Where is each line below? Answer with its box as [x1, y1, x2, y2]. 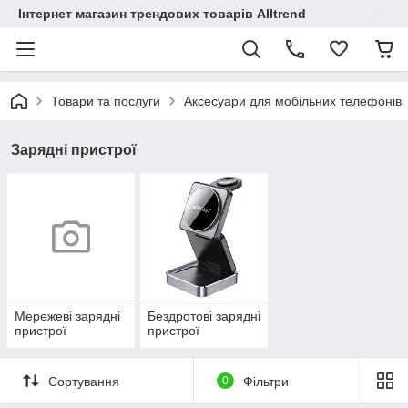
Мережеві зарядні [15, 309, 120, 324]
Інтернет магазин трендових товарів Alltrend [18, 6, 306, 21]
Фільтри [242, 373, 289, 389]
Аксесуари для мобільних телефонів [184, 94, 402, 108]
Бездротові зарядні [147, 309, 260, 324]
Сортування [48, 373, 119, 389]
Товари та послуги [51, 94, 160, 108]
